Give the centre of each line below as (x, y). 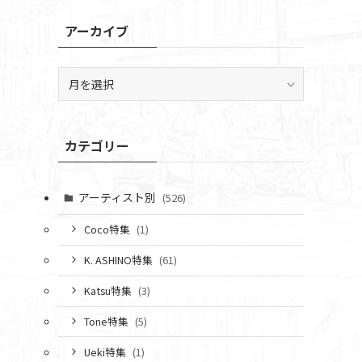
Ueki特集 (106, 351)
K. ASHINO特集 (119, 260)
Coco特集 (108, 229)
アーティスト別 (118, 198)
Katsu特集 (109, 291)
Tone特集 (107, 321)
